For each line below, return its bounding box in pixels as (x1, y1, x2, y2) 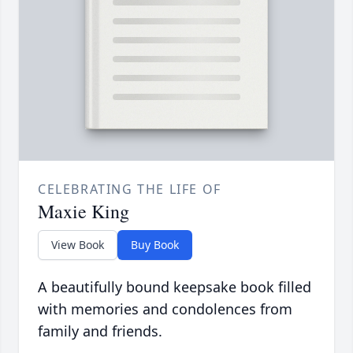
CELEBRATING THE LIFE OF (38, 180, 221, 199)
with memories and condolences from (38, 299, 292, 319)
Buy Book (131, 237, 179, 253)
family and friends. (38, 321, 162, 341)
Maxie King (38, 199, 129, 225)
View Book (51, 237, 104, 253)
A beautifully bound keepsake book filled (38, 277, 311, 297)
